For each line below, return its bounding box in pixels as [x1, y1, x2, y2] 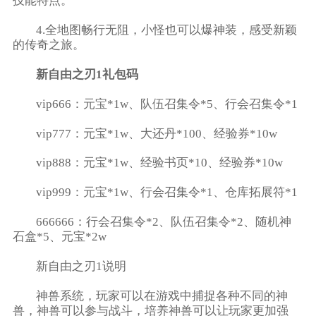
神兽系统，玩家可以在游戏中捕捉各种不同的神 [36, 289, 288, 303]
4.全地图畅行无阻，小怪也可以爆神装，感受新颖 [36, 23, 298, 37]
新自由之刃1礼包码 [36, 67, 139, 81]
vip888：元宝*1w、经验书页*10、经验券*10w [36, 156, 284, 170]
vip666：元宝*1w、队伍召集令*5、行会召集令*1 [36, 97, 298, 111]
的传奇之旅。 [12, 37, 85, 51]
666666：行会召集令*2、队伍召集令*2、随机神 [36, 215, 292, 229]
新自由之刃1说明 [36, 260, 127, 274]
